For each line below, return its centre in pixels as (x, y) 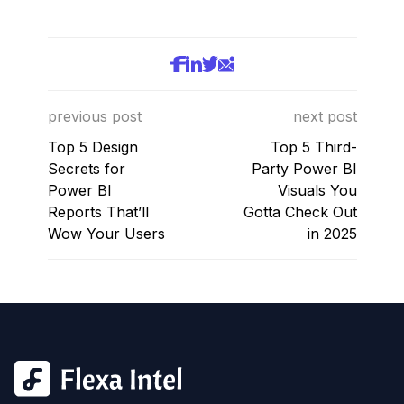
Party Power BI (304, 169)
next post (325, 116)
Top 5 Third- (313, 147)
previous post (94, 116)
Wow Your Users (106, 234)
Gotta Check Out (300, 212)
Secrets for (86, 169)
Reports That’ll (98, 212)
